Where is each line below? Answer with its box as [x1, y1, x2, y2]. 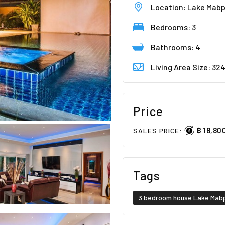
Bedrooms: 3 [151, 22, 196, 32]
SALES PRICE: [133, 126, 184, 135]
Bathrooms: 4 [151, 42, 200, 52]
